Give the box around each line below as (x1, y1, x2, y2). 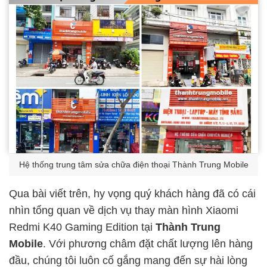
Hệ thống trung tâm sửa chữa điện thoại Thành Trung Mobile (18, 160, 249, 169)
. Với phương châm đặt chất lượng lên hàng (43, 237, 253, 250)
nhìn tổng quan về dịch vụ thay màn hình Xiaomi (9, 204, 238, 216)
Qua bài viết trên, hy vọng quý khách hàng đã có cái (9, 187, 256, 200)
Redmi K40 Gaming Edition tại (9, 221, 156, 233)
